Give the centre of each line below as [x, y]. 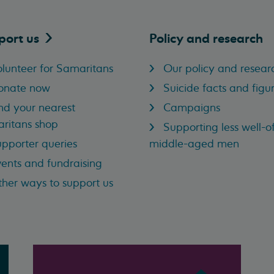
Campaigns [192, 107]
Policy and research [206, 39]
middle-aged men [194, 143]
